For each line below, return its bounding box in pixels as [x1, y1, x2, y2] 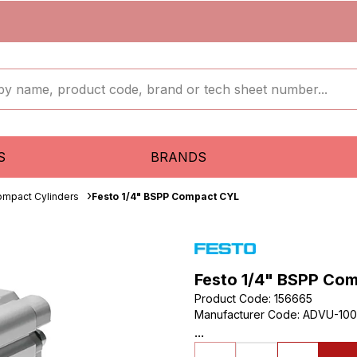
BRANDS [150, 149, 206, 165]
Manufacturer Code [194, 308, 297, 321]
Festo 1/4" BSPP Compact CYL [92, 190, 239, 202]
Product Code [194, 292, 269, 305]
